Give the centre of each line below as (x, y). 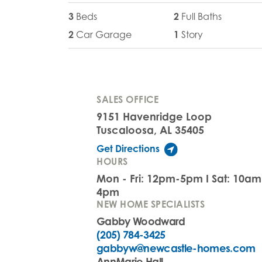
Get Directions (128, 148)
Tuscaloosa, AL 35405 (150, 130)
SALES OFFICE (127, 99)
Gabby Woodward (141, 221)
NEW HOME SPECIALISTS (151, 204)
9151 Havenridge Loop (154, 116)
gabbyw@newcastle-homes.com (176, 248)
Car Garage (104, 34)
